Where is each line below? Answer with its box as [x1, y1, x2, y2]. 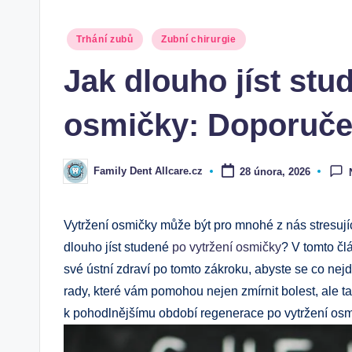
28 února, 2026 [239, 165, 310, 178]
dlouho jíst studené [64, 240, 172, 254]
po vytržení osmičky [172, 240, 281, 254]
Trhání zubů [76, 33, 134, 45]
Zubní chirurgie [160, 33, 236, 45]
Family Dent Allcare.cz [93, 165, 203, 178]
